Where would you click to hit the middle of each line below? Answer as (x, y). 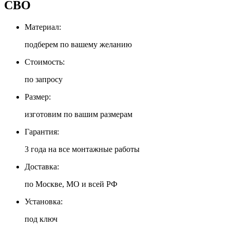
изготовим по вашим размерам (79, 114)
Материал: (43, 27)
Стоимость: (45, 62)
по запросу (44, 79)
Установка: (44, 201)
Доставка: (42, 166)
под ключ (41, 219)
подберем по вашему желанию (78, 44)
